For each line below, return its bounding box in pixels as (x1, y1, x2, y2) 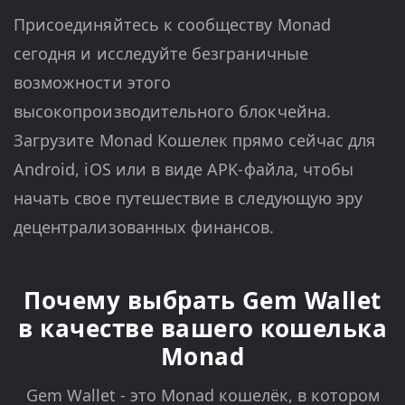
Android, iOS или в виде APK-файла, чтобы (14, 158, 354, 181)
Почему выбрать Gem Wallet (24, 284, 381, 317)
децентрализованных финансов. (14, 216, 275, 239)
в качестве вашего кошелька (18, 312, 387, 345)
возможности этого (14, 71, 171, 94)
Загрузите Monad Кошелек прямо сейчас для (14, 129, 376, 152)
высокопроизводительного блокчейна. (14, 100, 331, 123)
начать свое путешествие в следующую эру (14, 187, 363, 210)
